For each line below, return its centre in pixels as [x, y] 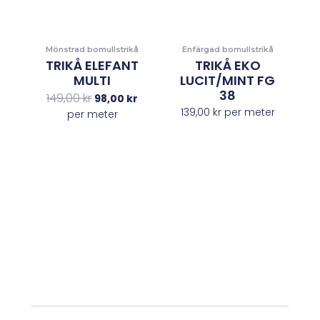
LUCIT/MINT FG [228, 81]
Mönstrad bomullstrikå [92, 49]
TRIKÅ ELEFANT [92, 66]
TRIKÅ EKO [227, 66]
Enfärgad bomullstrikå [227, 49]
